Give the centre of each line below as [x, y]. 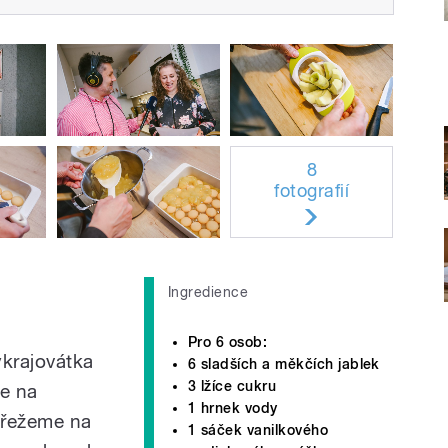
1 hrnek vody [233, 407]
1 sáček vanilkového [258, 429]
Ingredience [208, 291]
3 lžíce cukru [232, 385]
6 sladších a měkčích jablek [284, 363]
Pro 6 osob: [228, 341]
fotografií [312, 190]
